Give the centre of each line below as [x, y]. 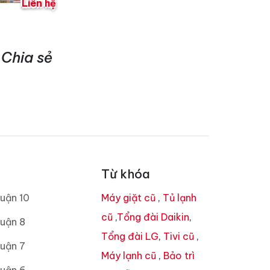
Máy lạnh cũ [129, 256]
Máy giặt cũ [128, 198]
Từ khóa [126, 174]
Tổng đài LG [130, 237]
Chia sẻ [27, 58]
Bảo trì [179, 256]
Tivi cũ [179, 237]
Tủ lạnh [180, 198]
